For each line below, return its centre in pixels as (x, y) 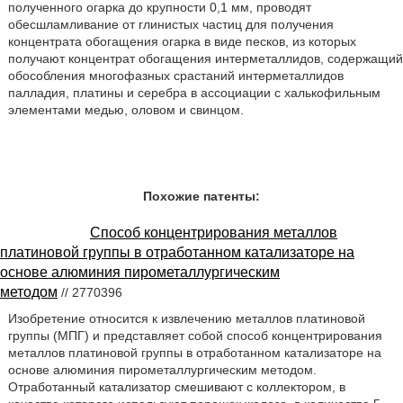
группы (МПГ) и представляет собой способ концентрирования (195, 335)
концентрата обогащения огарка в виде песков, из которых (182, 41)
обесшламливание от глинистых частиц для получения (170, 24)
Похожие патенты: (201, 196)
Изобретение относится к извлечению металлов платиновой (186, 318)
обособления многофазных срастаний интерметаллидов (175, 76)
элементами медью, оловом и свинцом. (125, 110)
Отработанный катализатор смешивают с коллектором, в (176, 386)
